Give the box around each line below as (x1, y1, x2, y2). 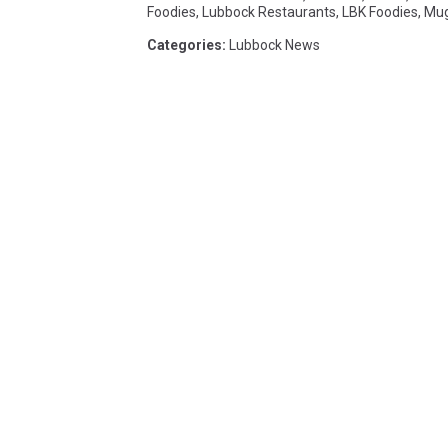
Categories (147, 36, 222, 53)
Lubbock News (229, 36, 320, 53)
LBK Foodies (342, 3, 418, 20)
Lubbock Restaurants (202, 3, 336, 20)
